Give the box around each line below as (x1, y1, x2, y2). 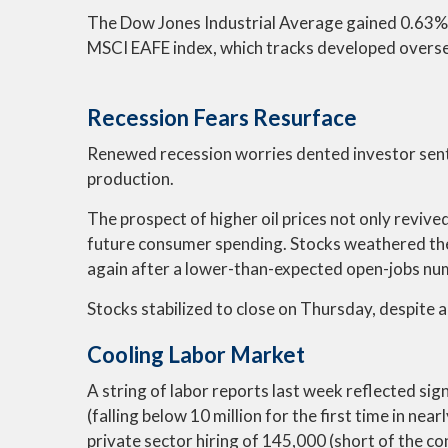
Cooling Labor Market (87, 341, 313, 368)
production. (87, 168, 174, 189)
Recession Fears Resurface (87, 104, 357, 131)
